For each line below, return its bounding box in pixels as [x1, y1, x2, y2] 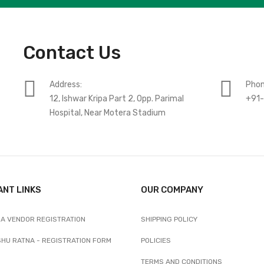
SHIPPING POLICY [141, 215, 197, 223]
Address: [49, 80, 82, 90]
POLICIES [141, 236, 171, 245]
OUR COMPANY [141, 184, 203, 195]
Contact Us [22, 42, 121, 64]
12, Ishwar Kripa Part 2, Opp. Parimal [49, 94, 184, 104]
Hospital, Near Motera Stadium [49, 108, 166, 118]
